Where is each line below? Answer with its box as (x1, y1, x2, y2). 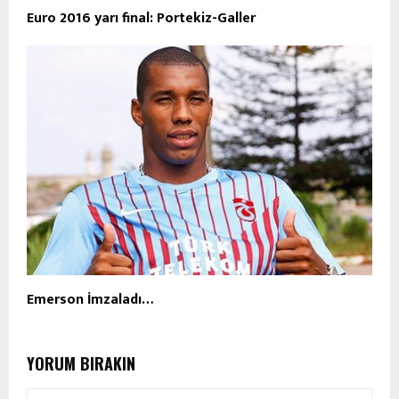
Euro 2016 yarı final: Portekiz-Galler (27, 5, 256, 30)
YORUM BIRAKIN (27, 352, 135, 376)
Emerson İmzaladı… (27, 288, 153, 313)
